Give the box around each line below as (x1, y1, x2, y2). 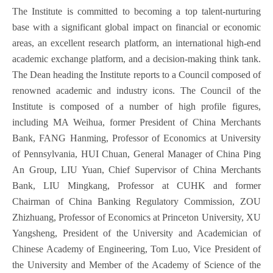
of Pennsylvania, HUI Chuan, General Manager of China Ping (12, 149, 261, 159)
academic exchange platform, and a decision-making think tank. (12, 54, 261, 64)
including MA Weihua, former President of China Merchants (12, 117, 261, 127)
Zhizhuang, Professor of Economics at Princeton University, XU (12, 212, 261, 222)
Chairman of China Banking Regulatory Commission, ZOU (12, 196, 261, 207)
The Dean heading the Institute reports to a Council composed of (12, 69, 261, 80)
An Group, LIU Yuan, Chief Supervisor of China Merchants (12, 165, 261, 175)
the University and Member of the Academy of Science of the (12, 260, 261, 270)
